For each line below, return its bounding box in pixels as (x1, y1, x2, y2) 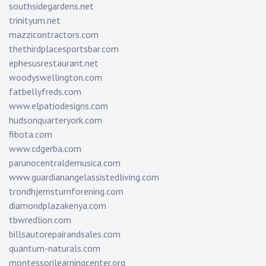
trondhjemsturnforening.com (9, 185, 123, 198)
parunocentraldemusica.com (9, 157, 121, 169)
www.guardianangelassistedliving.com (9, 171, 159, 183)
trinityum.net (9, 14, 61, 27)
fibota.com (9, 128, 52, 141)
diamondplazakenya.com (9, 199, 106, 212)
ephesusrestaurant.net (9, 57, 99, 69)
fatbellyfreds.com (9, 85, 81, 98)
